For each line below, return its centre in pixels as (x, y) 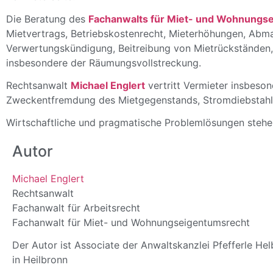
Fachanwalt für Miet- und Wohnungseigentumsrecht (131, 222)
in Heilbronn (40, 260)
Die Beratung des (47, 19)
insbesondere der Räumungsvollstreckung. (104, 63)
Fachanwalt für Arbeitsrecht (76, 208)
